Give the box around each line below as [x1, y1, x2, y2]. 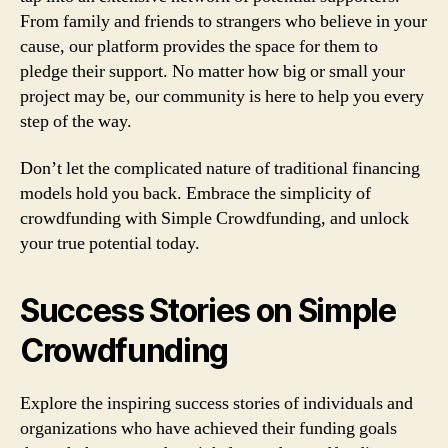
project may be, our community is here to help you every [20, 84, 424, 108]
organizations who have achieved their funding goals [20, 417, 397, 440]
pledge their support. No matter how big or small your [20, 59, 405, 83]
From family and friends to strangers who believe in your [20, 9, 427, 33]
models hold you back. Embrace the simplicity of [20, 182, 371, 205]
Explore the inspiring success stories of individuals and [20, 392, 413, 415]
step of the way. [20, 109, 132, 133]
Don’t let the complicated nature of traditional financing [20, 157, 420, 180]
